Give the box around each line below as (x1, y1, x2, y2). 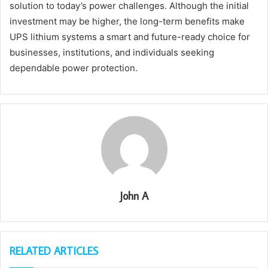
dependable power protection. (10, 62, 138, 74)
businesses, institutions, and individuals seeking (10, 46, 214, 58)
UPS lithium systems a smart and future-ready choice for (10, 31, 250, 42)
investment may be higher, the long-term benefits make (10, 15, 245, 27)
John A (120, 188, 148, 203)
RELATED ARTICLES (10, 243, 98, 258)
